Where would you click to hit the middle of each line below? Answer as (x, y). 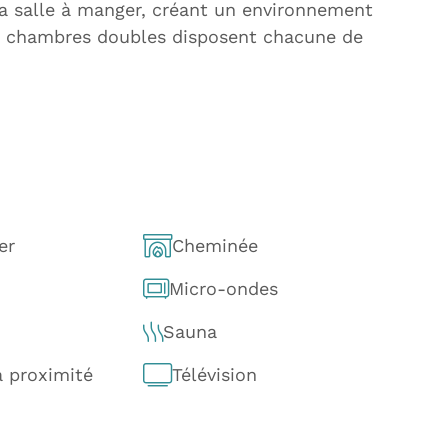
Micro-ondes (223, 288)
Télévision (214, 374)
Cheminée (214, 245)
